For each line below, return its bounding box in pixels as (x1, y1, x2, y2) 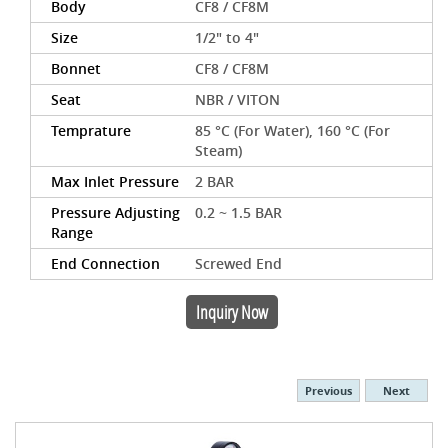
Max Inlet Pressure (51, 172, 179, 191)
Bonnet (51, 59, 101, 78)
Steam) (195, 141, 243, 160)
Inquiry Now (195, 300, 268, 324)
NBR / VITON (195, 90, 281, 109)
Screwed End (195, 254, 283, 273)
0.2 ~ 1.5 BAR (195, 203, 283, 222)
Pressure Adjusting (51, 203, 180, 222)
